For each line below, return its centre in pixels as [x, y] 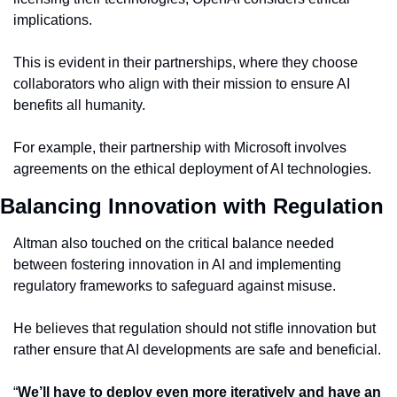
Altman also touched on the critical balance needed [174, 244]
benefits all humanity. [79, 105]
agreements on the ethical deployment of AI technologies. [192, 169]
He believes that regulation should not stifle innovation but [195, 329]
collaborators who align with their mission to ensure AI [182, 84]
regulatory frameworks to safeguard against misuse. [175, 286]
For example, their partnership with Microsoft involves [180, 148]
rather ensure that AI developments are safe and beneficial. [197, 350]
